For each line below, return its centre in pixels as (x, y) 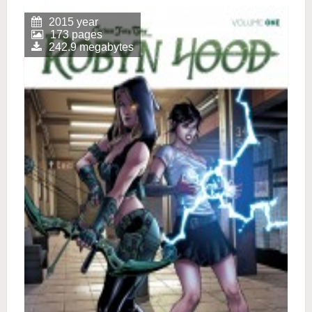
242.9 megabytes (91, 47)
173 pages (76, 34)
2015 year (73, 22)
